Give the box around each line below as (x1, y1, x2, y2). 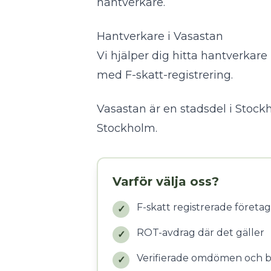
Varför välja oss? (113, 174, 219, 189)
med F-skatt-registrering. (97, 68, 233, 82)
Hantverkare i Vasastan (97, 30, 223, 43)
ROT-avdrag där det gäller (137, 227, 264, 238)
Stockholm (97, 122, 155, 135)
